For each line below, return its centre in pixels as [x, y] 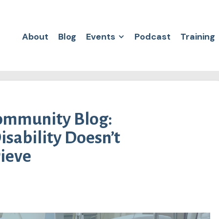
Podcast [153, 37]
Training [198, 37]
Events [101, 37]
